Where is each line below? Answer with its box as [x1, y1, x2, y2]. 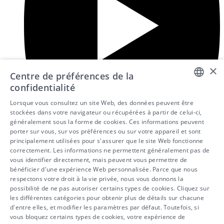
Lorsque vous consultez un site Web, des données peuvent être [10, 98, 193, 107]
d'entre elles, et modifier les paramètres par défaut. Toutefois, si [10, 203, 199, 211]
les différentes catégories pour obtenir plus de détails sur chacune [10, 193, 204, 202]
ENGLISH [186, 133, 209, 140]
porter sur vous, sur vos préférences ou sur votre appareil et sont [10, 127, 201, 135]
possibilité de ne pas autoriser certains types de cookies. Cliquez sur [10, 184, 209, 192]
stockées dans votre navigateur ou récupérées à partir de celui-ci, [10, 108, 202, 116]
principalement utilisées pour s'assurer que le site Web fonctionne [10, 136, 203, 145]
